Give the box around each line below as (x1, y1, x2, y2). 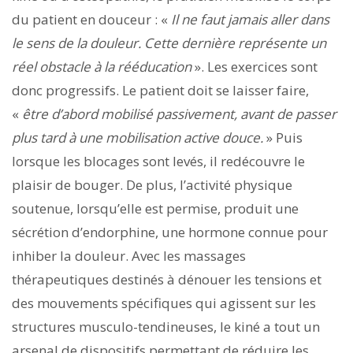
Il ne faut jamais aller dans (171, 9, 329, 28)
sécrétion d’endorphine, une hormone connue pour (12, 222, 328, 241)
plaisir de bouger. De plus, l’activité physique (12, 175, 292, 194)
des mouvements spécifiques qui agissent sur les (12, 293, 316, 312)
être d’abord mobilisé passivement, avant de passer (22, 104, 336, 123)
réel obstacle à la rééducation (12, 57, 195, 76)
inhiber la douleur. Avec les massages (12, 246, 246, 265)
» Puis (266, 128, 303, 147)
